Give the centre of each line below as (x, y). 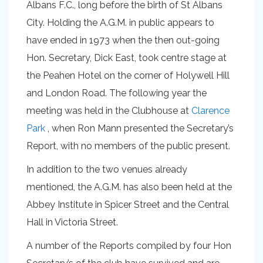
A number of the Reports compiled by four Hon (129, 246)
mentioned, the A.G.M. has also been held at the (129, 187)
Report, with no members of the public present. (128, 146)
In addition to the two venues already (107, 169)
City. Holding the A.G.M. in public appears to (120, 23)
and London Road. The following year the (117, 93)
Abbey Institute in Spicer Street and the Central (128, 205)
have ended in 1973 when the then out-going (123, 40)
